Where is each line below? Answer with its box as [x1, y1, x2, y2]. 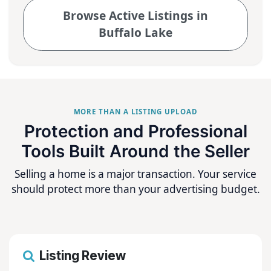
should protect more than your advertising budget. [11, 181, 260, 196]
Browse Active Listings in [63, 7, 208, 24]
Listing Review [39, 247, 126, 263]
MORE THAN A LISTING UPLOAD [73, 107, 198, 117]
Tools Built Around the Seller [21, 141, 250, 162]
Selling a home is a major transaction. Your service [15, 166, 256, 181]
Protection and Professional [24, 121, 247, 142]
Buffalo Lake [99, 24, 172, 41]
